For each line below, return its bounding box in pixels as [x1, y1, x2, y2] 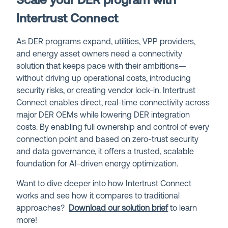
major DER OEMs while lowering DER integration [16, 111, 190, 120]
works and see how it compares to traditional [16, 192, 180, 201]
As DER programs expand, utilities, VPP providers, [16, 38, 196, 46]
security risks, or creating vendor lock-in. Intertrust [16, 87, 196, 95]
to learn [168, 204, 197, 213]
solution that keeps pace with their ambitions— [16, 62, 187, 71]
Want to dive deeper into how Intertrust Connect [16, 180, 192, 188]
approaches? [16, 204, 69, 213]
